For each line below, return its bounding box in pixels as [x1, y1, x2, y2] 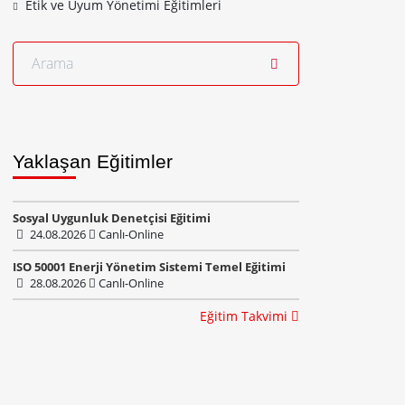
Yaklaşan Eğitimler [13, 151, 173, 172]
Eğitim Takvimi [200, 307, 291, 325]
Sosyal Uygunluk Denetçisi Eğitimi [13, 210, 211, 226]
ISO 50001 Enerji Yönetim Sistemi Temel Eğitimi [13, 259, 286, 275]
